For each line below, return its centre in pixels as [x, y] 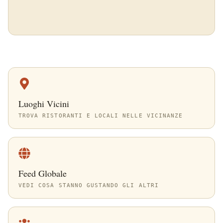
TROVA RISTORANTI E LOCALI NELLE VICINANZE [101, 115]
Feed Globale [43, 173]
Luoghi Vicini [44, 104]
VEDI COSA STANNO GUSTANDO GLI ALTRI [89, 185]
